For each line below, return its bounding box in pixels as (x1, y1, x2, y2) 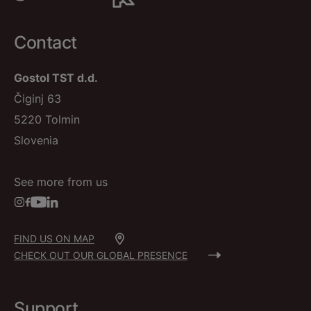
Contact (14, 32, 77, 53)
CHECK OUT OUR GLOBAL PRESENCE (14, 249, 187, 262)
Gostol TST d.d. (14, 71, 98, 85)
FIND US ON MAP (14, 233, 94, 245)
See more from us (14, 175, 108, 190)
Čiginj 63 (14, 92, 61, 106)
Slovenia (14, 133, 58, 148)
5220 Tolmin (14, 112, 80, 127)
